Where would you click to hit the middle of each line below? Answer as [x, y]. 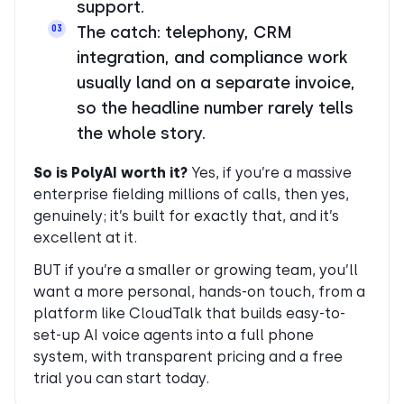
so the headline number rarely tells [215, 107]
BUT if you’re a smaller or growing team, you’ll [196, 270]
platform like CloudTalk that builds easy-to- [189, 313]
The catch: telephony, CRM [184, 32]
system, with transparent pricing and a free [188, 356]
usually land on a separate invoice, [216, 82]
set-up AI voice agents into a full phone [174, 335]
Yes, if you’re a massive [270, 172]
